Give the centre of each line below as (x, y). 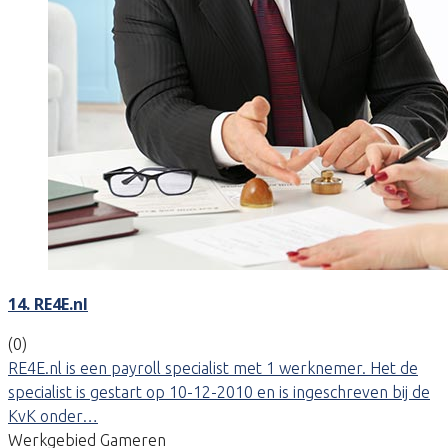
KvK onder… (53, 415)
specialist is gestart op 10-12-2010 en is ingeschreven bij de (219, 391)
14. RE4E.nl (48, 303)
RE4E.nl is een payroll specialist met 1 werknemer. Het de (213, 367)
